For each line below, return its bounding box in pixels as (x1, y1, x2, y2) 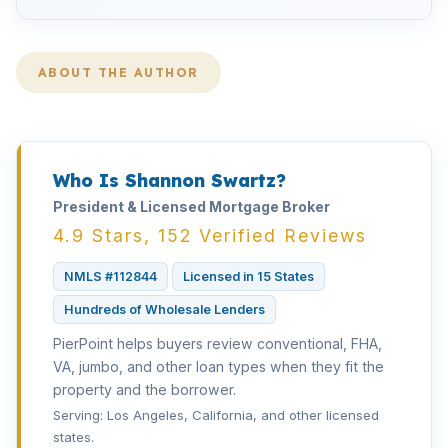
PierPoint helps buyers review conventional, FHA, (53, 335, 382, 352)
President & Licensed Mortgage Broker (53, 198, 330, 215)
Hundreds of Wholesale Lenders (64, 302, 265, 317)
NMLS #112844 (64, 269, 157, 284)
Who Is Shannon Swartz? (53, 169, 286, 191)
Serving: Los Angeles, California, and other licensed (53, 407, 379, 423)
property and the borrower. (53, 381, 236, 398)
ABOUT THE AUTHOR (38, 65, 199, 80)
